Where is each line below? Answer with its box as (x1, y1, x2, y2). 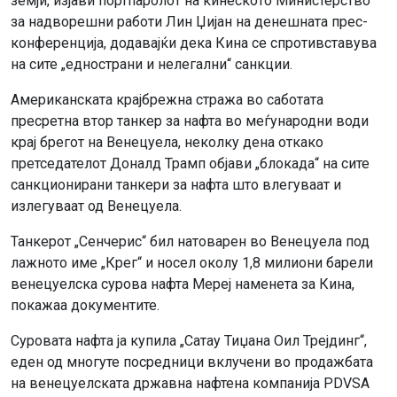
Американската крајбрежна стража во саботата (11, 90, 323, 108)
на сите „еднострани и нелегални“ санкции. (11, 55, 296, 73)
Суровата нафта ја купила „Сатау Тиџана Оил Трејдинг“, (11, 331, 367, 349)
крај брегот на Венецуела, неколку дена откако (11, 133, 323, 151)
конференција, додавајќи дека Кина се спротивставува (11, 34, 377, 51)
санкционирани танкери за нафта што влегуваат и (11, 175, 341, 193)
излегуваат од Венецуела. (11, 197, 182, 214)
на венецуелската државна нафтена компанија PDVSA (11, 374, 370, 392)
